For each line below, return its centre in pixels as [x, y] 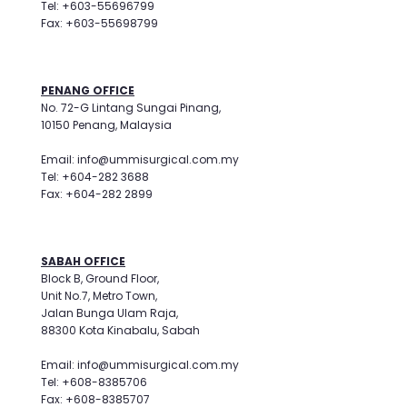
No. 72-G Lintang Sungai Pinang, [131, 108]
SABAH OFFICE [83, 261]
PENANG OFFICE [88, 90]
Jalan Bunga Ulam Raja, [109, 313]
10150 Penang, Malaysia [106, 125]
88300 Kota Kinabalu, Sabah [120, 330]
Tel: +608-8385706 [94, 382]
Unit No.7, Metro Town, [99, 296]
